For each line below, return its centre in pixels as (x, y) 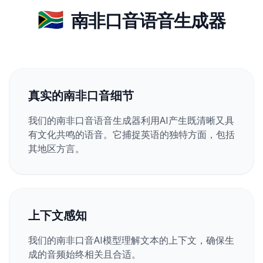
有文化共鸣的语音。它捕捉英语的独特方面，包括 (131, 134)
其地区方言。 (56, 148)
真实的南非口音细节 (81, 95)
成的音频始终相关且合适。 (85, 254)
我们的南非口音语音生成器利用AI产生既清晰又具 (131, 120)
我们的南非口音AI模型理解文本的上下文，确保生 (131, 240)
